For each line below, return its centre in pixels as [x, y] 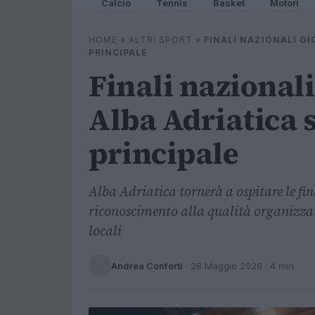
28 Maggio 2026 [226, 265]
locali [105, 231]
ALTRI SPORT [161, 40]
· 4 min [278, 265]
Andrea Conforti [147, 265]
